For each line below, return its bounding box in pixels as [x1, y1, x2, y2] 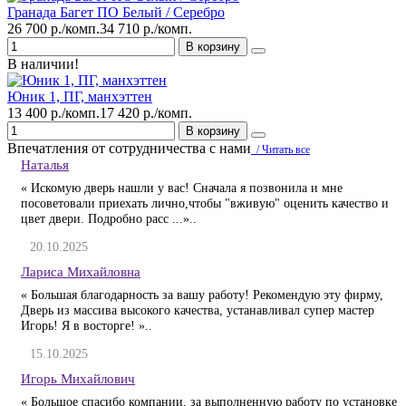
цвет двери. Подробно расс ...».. [21, 211, 197, 227]
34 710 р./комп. [100, 21, 192, 37]
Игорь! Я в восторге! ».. [21, 318, 152, 333]
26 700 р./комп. [7, 21, 100, 37]
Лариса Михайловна [21, 264, 140, 280]
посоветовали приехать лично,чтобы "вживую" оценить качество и [21, 196, 389, 211]
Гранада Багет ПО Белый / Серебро [7, 5, 225, 21]
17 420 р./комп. [100, 105, 192, 121]
